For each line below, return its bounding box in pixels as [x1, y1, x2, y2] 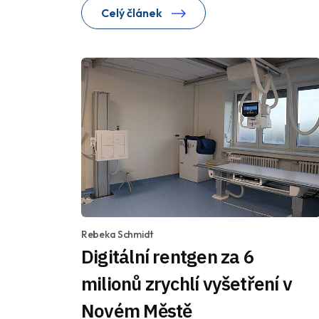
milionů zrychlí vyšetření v [81, 271, 292, 296]
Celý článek [101, 6, 164, 21]
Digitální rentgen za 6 [81, 244, 254, 269]
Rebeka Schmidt [81, 228, 154, 241]
